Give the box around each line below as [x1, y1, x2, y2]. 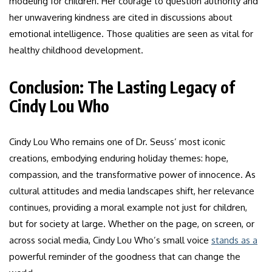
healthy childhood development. [9, 44, 143, 56]
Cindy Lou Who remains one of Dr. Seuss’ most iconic [9, 136, 225, 148]
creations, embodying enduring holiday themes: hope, [9, 152, 228, 165]
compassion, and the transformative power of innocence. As [9, 169, 256, 181]
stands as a [211, 234, 257, 246]
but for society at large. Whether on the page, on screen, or [9, 218, 254, 230]
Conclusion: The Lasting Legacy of [9, 77, 235, 98]
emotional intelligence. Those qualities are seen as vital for [9, 28, 253, 40]
